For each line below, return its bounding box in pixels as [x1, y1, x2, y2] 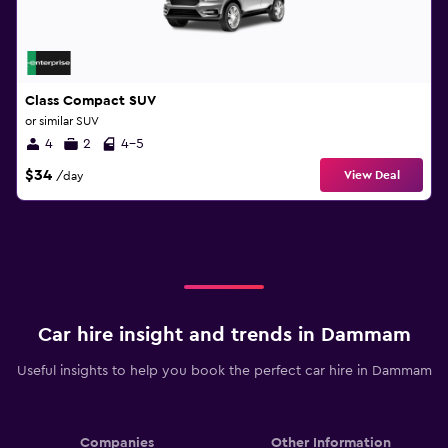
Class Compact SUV [25, 94, 156, 108]
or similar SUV [25, 115, 99, 127]
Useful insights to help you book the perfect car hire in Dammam [16, 364, 432, 378]
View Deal [343, 169, 400, 181]
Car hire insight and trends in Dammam [37, 325, 411, 345]
